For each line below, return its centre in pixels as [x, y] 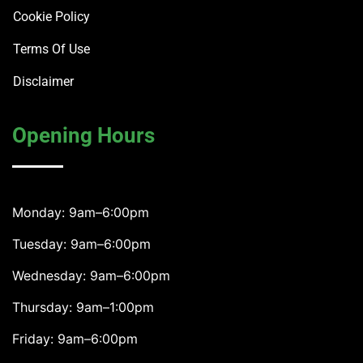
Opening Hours [83, 135]
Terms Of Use [51, 49]
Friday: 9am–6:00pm [75, 338]
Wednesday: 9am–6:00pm [91, 275]
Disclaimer [43, 81]
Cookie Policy [51, 16]
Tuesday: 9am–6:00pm [81, 243]
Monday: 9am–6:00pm [81, 212]
